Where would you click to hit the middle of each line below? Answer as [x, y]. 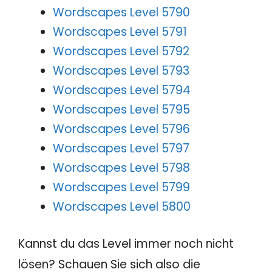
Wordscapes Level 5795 [121, 109]
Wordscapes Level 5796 [121, 129]
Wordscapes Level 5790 [121, 12]
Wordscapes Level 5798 [121, 168]
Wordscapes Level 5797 [121, 148]
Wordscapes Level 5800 [122, 206]
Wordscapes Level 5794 [122, 90]
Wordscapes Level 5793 [121, 70]
